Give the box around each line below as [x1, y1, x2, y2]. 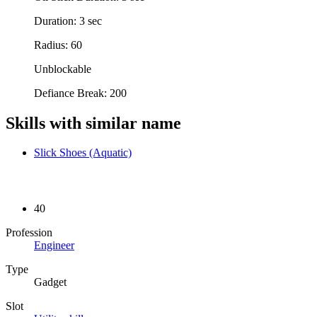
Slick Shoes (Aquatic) [34, 146, 132, 159]
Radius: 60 [34, 38, 82, 51]
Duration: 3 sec [34, 14, 102, 27]
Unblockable [34, 62, 91, 75]
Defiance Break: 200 [34, 86, 127, 99]
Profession [6, 226, 52, 238]
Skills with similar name [6, 113, 181, 132]
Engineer [34, 238, 74, 251]
